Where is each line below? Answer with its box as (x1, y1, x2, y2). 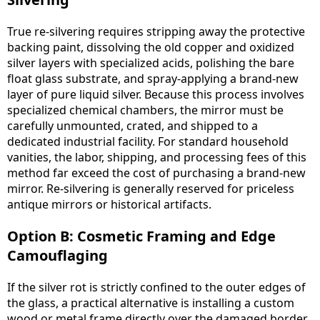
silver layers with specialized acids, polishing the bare (7, 55, 294, 71)
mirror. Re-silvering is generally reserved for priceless (7, 181, 294, 197)
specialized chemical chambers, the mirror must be (7, 102, 284, 119)
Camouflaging (7, 246, 108, 266)
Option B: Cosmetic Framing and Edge (7, 226, 276, 246)
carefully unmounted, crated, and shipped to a (7, 118, 258, 134)
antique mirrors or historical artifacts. (7, 196, 211, 213)
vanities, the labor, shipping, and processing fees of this (7, 149, 306, 166)
